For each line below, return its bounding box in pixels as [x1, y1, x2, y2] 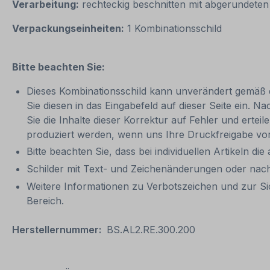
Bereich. [27, 194, 67, 207]
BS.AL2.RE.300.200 [107, 223, 195, 236]
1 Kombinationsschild [124, 22, 225, 34]
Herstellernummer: [12, 223, 101, 236]
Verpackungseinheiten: [12, 22, 124, 34]
